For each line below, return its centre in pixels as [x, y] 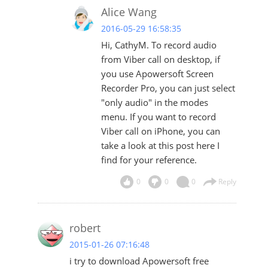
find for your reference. [149, 160]
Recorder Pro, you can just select [168, 88]
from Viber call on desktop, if [160, 60]
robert [85, 228]
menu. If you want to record [158, 117]
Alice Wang [129, 12]
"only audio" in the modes [154, 103]
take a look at [130, 146]
